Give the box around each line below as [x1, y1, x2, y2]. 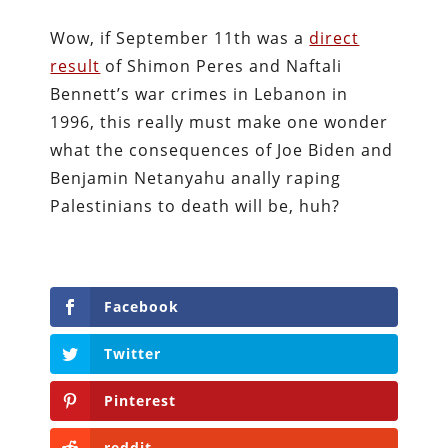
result [50, 55, 101, 77]
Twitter [104, 343, 162, 363]
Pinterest [104, 390, 177, 410]
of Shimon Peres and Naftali [100, 55, 343, 77]
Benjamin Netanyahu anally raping [50, 167, 342, 189]
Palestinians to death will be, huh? [50, 195, 341, 217]
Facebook [104, 297, 180, 316]
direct [309, 27, 360, 49]
